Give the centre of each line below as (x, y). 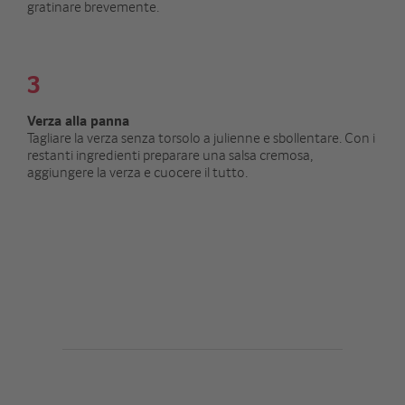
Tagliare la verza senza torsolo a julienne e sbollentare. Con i (201, 138)
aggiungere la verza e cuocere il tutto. (137, 172)
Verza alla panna (78, 121)
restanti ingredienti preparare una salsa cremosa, (170, 155)
